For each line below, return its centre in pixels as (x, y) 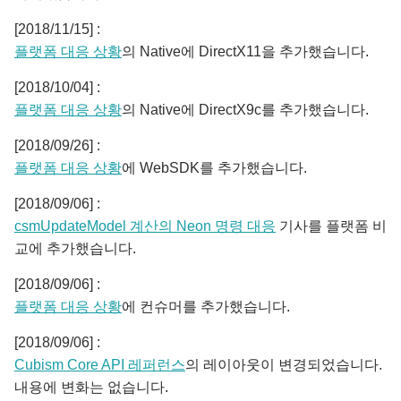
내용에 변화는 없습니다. (91, 387)
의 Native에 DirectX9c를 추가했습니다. (245, 110)
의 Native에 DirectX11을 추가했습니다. (245, 51)
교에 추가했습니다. (75, 248)
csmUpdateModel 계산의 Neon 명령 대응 (145, 226)
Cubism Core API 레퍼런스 (100, 365)
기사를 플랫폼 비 (331, 226)
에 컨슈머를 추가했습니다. (206, 307)
